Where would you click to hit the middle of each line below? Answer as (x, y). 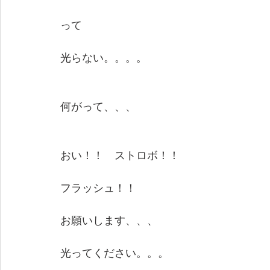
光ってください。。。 (115, 254)
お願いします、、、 (109, 221)
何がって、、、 (98, 107)
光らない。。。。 (104, 58)
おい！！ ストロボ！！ (120, 156)
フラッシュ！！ (98, 189)
